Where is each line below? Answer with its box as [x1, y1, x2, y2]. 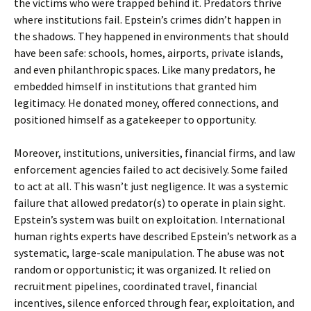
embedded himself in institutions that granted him [14, 79, 257, 93]
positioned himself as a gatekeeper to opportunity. [14, 112, 256, 126]
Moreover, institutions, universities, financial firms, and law [14, 146, 295, 160]
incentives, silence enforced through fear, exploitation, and [14, 296, 294, 310]
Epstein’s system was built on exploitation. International [14, 212, 285, 226]
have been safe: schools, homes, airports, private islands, [14, 46, 283, 60]
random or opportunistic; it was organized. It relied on [14, 262, 271, 276]
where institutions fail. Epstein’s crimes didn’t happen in [14, 12, 281, 26]
